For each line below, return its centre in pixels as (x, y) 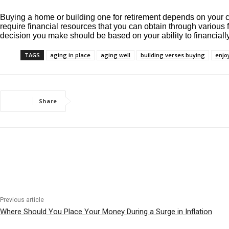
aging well (116, 55)
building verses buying (173, 55)
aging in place (70, 55)
